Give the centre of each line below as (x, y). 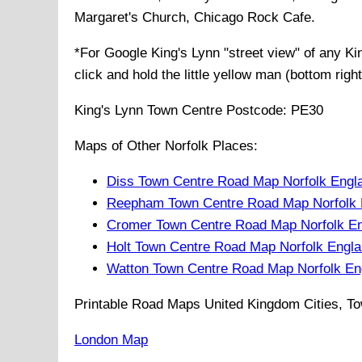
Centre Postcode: (234, 111)
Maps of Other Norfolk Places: (166, 146)
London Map (111, 340)
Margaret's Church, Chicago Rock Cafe (193, 18)
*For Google (113, 53)
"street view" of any (282, 53)
